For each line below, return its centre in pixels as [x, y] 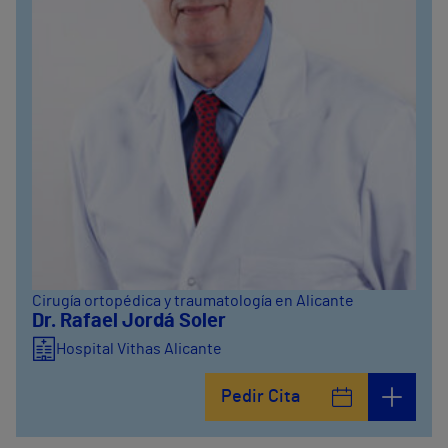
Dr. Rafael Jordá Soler [129, 321]
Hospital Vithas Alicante [139, 349]
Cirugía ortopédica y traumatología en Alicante [193, 301]
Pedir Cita [260, 397]
